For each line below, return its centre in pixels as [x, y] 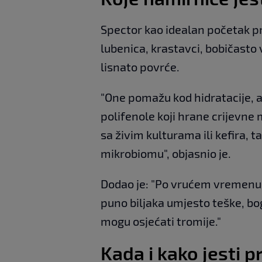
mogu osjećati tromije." [161, 221]
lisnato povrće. [140, 66]
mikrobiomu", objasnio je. [166, 153]
